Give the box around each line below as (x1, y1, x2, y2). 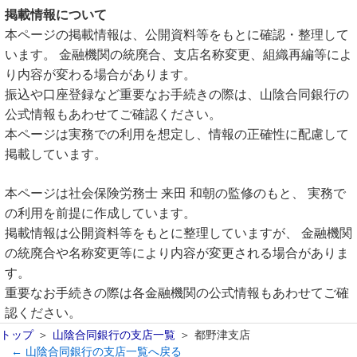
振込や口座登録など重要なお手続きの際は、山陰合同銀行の (5, 88, 349, 101)
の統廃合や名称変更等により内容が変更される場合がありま (5, 246, 349, 260)
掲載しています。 (5, 147, 107, 161)
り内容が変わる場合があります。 (5, 68, 196, 81)
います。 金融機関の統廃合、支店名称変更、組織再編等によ (5, 48, 352, 61)
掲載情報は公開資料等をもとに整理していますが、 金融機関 (5, 226, 352, 240)
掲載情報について (5, 8, 107, 22)
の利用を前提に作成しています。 (5, 206, 196, 220)
